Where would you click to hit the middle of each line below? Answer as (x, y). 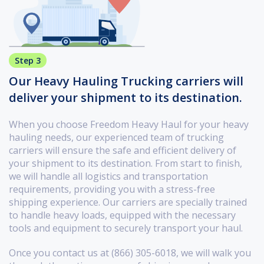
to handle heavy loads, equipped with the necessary (122, 215)
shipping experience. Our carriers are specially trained (128, 202)
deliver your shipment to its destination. (126, 98)
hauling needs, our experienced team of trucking (116, 138)
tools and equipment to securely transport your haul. (126, 228)
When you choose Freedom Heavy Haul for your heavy (129, 125)
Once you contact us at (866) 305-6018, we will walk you (130, 253)
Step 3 (28, 61)
